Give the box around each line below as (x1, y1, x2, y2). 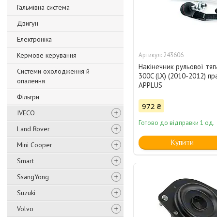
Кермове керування (17, 51, 77, 60)
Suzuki (17, 188, 35, 197)
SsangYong (17, 172, 49, 181)
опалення (17, 77, 45, 85)
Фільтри (17, 93, 39, 101)
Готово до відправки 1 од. (139, 119, 215, 127)
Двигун (17, 19, 38, 28)
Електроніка (17, 35, 52, 44)
